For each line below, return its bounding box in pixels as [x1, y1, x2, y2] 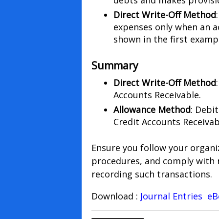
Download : [91, 190, 140, 202]
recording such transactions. [91, 168, 212, 180]
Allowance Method [113, 103, 191, 115]
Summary [91, 58, 138, 72]
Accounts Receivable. [113, 89, 201, 101]
